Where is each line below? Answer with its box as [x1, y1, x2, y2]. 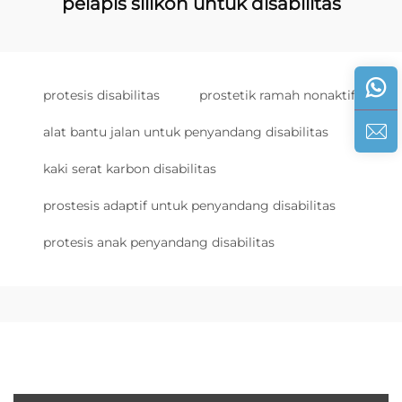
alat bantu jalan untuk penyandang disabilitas [43, 124, 328, 140]
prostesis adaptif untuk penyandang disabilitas [43, 197, 336, 214]
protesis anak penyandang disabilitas [43, 234, 275, 250]
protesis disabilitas [43, 87, 160, 103]
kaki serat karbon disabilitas [43, 161, 216, 177]
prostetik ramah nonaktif [199, 87, 355, 103]
